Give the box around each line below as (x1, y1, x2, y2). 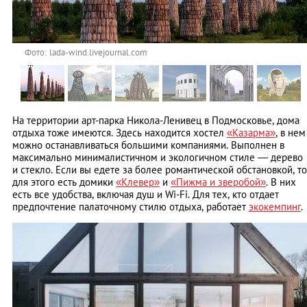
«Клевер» (116, 175, 160, 189)
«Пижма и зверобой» (171, 175, 266, 189)
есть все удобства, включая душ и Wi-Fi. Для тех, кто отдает (12, 188, 279, 201)
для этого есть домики (12, 175, 116, 189)
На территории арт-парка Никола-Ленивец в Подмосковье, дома (12, 114, 299, 127)
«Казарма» (227, 126, 275, 140)
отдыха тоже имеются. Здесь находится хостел (12, 126, 227, 140)
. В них (266, 175, 296, 189)
